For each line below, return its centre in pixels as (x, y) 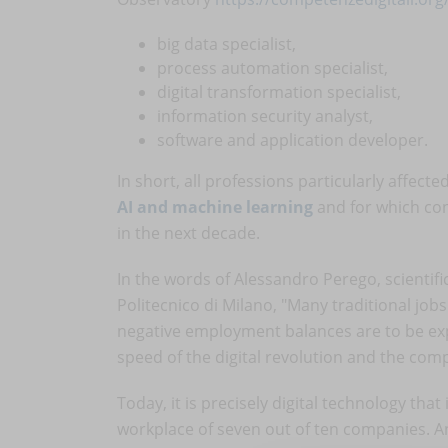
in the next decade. (190, 233)
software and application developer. (294, 140)
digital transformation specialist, (281, 92)
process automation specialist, (274, 68)
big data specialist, (228, 44)
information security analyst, (267, 116)
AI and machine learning (215, 207)
